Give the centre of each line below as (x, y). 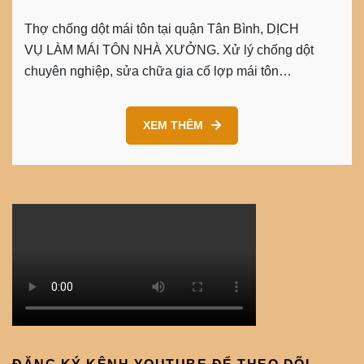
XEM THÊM (173, 125)
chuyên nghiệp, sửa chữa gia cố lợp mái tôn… (158, 71)
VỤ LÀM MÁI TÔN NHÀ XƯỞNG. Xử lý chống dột (169, 50)
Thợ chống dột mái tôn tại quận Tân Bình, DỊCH (162, 28)
